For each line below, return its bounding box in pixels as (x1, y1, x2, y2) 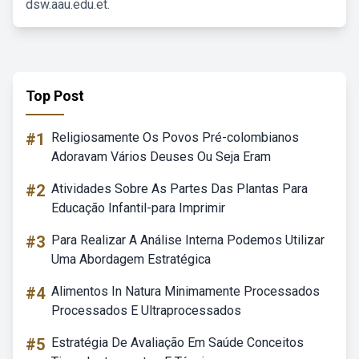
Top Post (26, 87, 84, 104)
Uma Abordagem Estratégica (51, 252, 211, 267)
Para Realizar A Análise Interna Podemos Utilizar (51, 232, 325, 248)
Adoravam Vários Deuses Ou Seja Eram (51, 149, 271, 164)
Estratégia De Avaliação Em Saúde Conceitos (51, 335, 304, 350)
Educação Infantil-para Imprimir (51, 200, 225, 216)
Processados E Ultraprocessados (51, 303, 241, 318)
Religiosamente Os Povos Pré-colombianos (51, 130, 299, 145)
